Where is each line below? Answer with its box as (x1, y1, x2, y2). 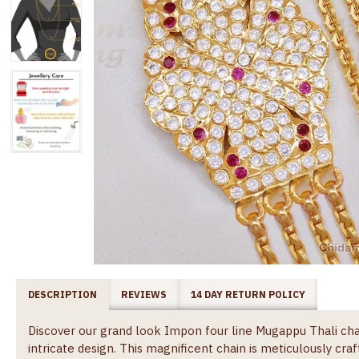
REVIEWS (121, 288, 167, 301)
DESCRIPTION (28, 288, 97, 301)
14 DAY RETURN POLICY (191, 288, 305, 301)
